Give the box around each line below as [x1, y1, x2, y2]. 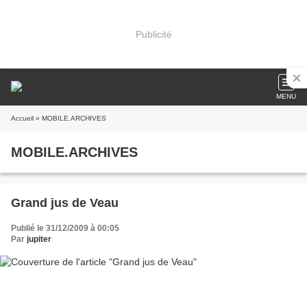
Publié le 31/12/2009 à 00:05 [11, 223, 119, 233]
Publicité [135, 28, 172, 40]
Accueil [11, 114, 34, 122]
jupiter [27, 234, 51, 244]
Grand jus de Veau [11, 196, 119, 210]
